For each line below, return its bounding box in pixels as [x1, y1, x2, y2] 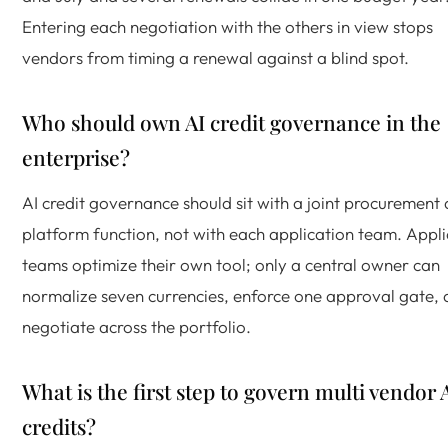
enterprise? [22, 143, 130, 171]
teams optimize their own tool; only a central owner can [22, 254, 440, 275]
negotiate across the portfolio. [22, 316, 251, 337]
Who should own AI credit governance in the [22, 108, 441, 136]
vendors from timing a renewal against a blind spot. [22, 47, 409, 68]
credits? [22, 412, 96, 440]
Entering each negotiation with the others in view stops [22, 16, 433, 37]
